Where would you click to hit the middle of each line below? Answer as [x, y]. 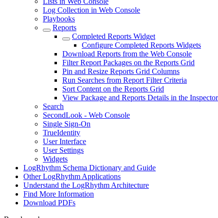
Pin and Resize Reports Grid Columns [121, 71]
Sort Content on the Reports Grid [113, 89]
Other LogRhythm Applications [72, 176]
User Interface [64, 141]
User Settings [63, 150]
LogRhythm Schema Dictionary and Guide [90, 168]
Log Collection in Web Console [91, 10]
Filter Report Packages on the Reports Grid [128, 63]
